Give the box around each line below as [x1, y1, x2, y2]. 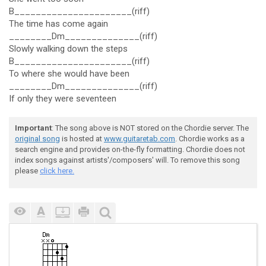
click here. [40, 166, 74, 175]
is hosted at [60, 134, 104, 143]
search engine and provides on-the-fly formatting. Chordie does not [15, 145, 245, 154]
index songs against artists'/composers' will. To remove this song [15, 156, 240, 164]
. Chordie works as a [175, 134, 245, 143]
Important [15, 123, 52, 132]
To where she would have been [9, 68, 129, 79]
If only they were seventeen [9, 93, 116, 104]
